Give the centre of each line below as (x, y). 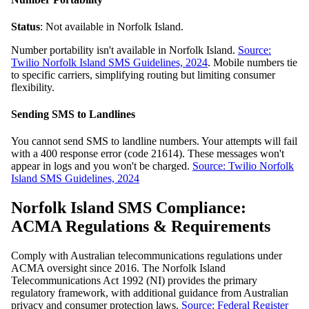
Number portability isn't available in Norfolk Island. (124, 50)
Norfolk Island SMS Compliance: (129, 208)
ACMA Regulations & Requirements (141, 227)
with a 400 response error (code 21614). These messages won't (148, 154)
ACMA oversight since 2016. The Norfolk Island (118, 268)
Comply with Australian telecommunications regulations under (147, 256)
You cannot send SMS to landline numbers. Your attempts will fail (154, 141)
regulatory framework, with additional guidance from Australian (150, 293)
